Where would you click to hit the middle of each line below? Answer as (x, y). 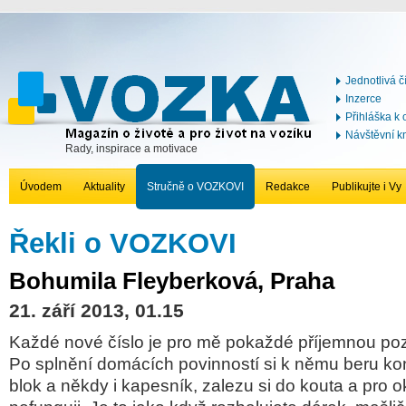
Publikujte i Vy (367, 187)
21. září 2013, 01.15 (97, 310)
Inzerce (363, 99)
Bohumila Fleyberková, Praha (172, 281)
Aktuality (104, 187)
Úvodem (41, 187)
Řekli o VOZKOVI (123, 243)
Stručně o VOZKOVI (195, 187)
